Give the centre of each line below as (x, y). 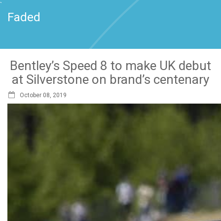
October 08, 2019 (43, 95)
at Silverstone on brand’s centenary (110, 79)
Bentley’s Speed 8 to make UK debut (110, 66)
